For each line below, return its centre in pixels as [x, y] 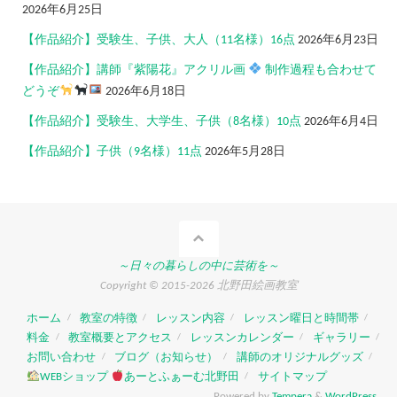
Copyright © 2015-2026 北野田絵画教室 [198, 285]
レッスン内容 [190, 318]
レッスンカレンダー [242, 338]
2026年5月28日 [245, 152]
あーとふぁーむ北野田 [181, 377]
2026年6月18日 [146, 91]
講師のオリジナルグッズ [300, 357]
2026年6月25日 [62, 10]
